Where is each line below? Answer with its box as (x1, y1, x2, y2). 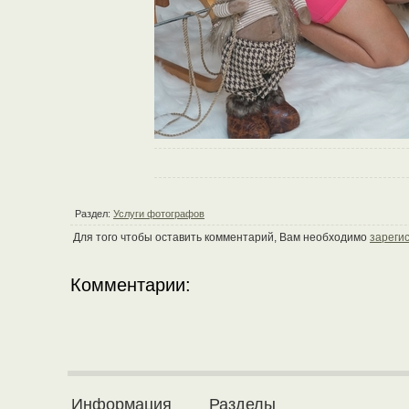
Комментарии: (70, 275, 191, 295)
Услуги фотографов (113, 208, 204, 219)
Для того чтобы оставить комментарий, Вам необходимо (70, 231, 370, 244)
